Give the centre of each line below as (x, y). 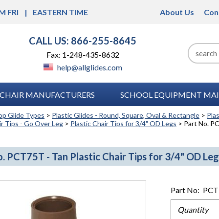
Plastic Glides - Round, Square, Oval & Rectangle (126, 115)
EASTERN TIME (60, 12)
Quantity (193, 209)
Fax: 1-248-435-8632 (83, 55)
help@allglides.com (89, 67)
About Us (177, 12)
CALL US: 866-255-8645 (83, 41)
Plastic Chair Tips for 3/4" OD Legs (123, 123)
